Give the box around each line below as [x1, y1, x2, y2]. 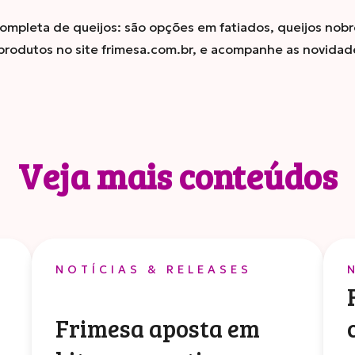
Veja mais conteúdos [17, 152, 338, 199]
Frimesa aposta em [55, 312, 260, 344]
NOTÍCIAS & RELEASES [55, 262, 252, 277]
